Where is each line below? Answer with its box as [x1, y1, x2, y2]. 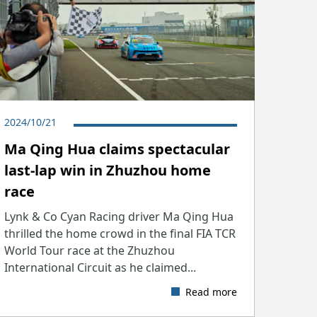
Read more [185, 284, 237, 299]
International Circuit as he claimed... [4, 259, 197, 275]
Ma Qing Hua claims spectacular [4, 139, 231, 158]
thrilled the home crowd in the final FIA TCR [4, 225, 236, 241]
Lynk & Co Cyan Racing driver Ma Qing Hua [4, 208, 234, 224]
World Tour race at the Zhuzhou [4, 242, 175, 258]
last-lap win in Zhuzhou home [4, 160, 212, 180]
